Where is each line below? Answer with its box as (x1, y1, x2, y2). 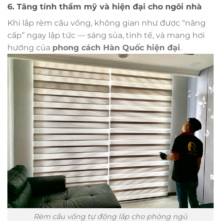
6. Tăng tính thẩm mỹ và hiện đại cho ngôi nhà (7, 1, 202, 11)
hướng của (7, 42, 52, 52)
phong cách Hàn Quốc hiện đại (52, 42, 180, 52)
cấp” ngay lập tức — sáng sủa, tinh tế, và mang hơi (7, 30, 205, 40)
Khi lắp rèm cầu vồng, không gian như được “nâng (7, 18, 206, 28)
